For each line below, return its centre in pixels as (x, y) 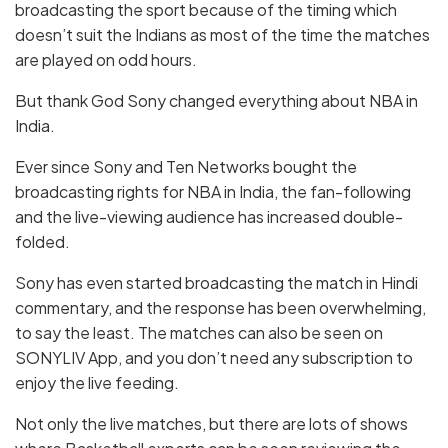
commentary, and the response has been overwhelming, (220, 308)
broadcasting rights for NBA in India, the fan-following (213, 192)
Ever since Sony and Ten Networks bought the (186, 167)
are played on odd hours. (106, 60)
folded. (42, 242)
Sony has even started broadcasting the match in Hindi (216, 283)
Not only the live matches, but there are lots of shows (211, 424)
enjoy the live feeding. (97, 383)
